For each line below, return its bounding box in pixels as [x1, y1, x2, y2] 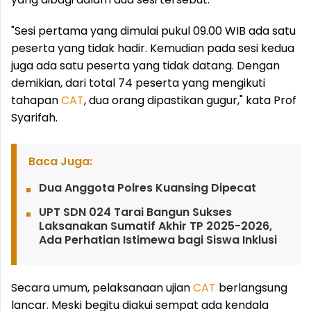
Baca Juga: [28, 153, 92, 169]
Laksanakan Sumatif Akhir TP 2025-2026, [38, 218, 272, 234]
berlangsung [216, 280, 287, 296]
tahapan [11, 92, 61, 108]
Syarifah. [11, 110, 58, 126]
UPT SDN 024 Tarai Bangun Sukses [38, 204, 232, 220]
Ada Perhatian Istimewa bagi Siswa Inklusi [38, 232, 277, 248]
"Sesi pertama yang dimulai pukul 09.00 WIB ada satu [11, 23, 296, 39]
